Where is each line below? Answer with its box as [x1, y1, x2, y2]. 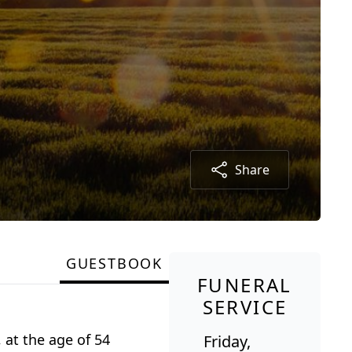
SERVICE [202, 294, 288, 321]
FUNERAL [197, 272, 292, 299]
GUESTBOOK [65, 254, 163, 273]
